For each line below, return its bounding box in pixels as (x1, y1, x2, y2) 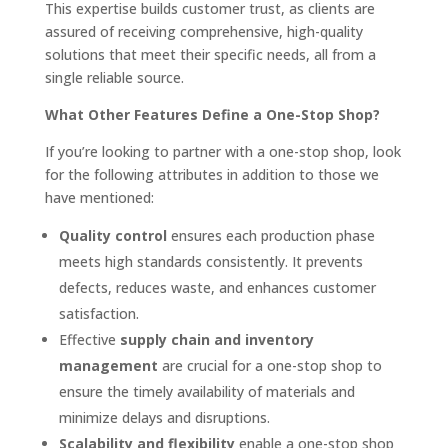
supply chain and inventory (119, 330, 314, 349)
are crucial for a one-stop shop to (157, 356, 382, 375)
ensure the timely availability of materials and (58, 382, 355, 401)
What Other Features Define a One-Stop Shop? (44, 105, 380, 124)
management (58, 356, 158, 375)
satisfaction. (58, 304, 139, 323)
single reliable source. (44, 68, 184, 87)
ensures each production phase (166, 226, 375, 245)
